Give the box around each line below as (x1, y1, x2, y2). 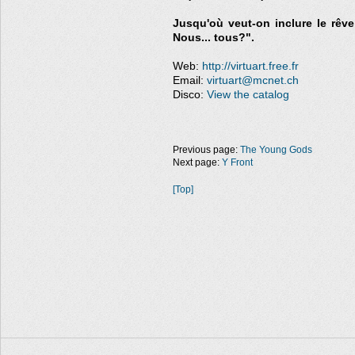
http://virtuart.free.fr (202, 60, 299, 72)
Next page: (173, 157, 222, 168)
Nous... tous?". (173, 32, 254, 44)
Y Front (222, 157, 253, 168)
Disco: (173, 89, 207, 101)
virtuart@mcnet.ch (207, 74, 299, 86)
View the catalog (207, 89, 289, 101)
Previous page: (173, 144, 240, 155)
